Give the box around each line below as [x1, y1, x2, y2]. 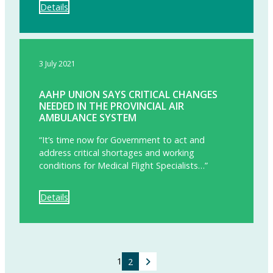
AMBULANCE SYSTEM [39, 111, 136, 125]
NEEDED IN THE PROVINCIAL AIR [39, 99, 184, 113]
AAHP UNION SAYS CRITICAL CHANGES [39, 88, 218, 102]
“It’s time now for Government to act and [39, 134, 205, 146]
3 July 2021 [39, 58, 76, 69]
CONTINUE [19, 250, 79, 266]
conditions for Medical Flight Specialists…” [39, 160, 208, 172]
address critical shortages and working [39, 147, 194, 159]
